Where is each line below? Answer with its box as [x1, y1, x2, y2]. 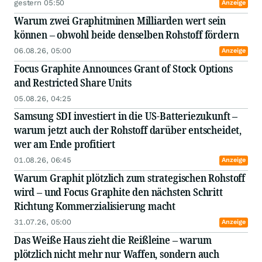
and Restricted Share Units [14, 75, 132, 90]
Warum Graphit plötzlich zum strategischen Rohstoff [14, 171, 245, 185]
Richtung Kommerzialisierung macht [14, 199, 178, 213]
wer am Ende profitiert [14, 137, 118, 151]
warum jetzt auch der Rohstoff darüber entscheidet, [14, 123, 242, 137]
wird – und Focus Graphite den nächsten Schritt [14, 185, 223, 199]
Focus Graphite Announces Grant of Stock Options [14, 61, 233, 76]
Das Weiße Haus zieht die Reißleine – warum [14, 233, 212, 247]
